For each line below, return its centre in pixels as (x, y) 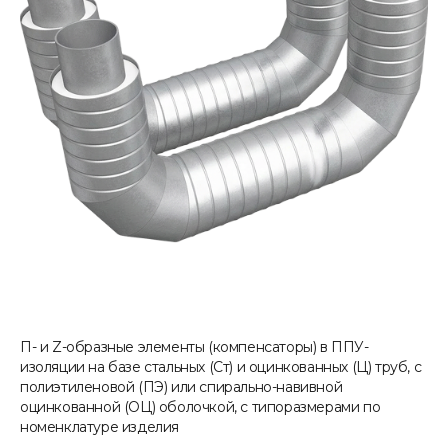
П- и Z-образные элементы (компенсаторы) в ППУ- (194, 347)
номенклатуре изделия (99, 427)
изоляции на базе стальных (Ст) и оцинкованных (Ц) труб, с (221, 367)
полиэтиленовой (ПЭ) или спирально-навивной (181, 387)
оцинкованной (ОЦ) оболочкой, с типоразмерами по (200, 407)
